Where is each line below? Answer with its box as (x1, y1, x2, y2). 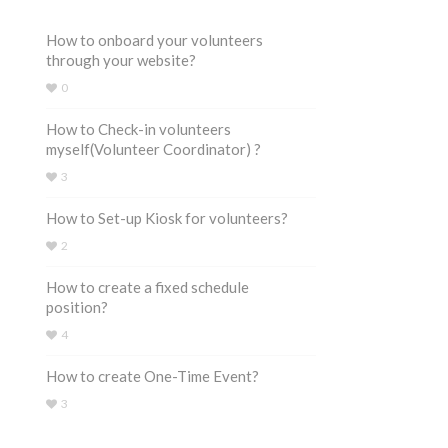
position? (46, 298, 108, 316)
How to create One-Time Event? (46, 367, 259, 385)
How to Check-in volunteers (46, 120, 231, 138)
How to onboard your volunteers (46, 31, 263, 49)
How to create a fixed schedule (46, 278, 249, 296)
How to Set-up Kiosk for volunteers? (46, 209, 288, 227)
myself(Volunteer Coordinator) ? (46, 140, 261, 158)
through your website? (46, 51, 196, 69)
